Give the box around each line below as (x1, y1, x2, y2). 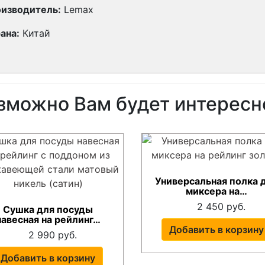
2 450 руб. (197, 200, 246, 212)
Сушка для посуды (3, 203, 93, 216)
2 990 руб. (28, 228, 77, 241)
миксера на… (186, 185, 248, 198)
